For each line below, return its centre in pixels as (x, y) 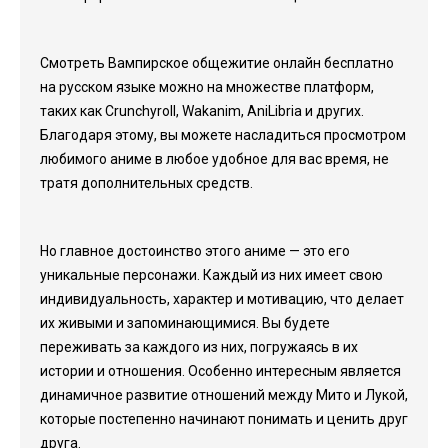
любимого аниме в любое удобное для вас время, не (214, 159)
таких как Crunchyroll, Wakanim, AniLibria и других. (202, 111)
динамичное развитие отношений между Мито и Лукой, (224, 395)
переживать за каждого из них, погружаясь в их (199, 347)
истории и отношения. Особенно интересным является (220, 371)
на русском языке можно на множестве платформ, (207, 87)
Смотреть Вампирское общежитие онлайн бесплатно (217, 63)
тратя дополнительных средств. (146, 183)
